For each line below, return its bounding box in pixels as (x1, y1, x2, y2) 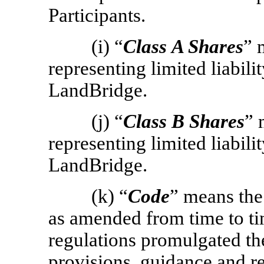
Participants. (48, 5, 146, 26)
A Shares (167, 36, 244, 57)
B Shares (167, 111, 245, 132)
